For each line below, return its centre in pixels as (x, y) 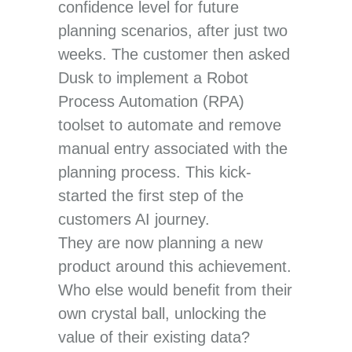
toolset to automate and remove (170, 125)
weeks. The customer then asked (174, 54)
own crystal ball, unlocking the (162, 313)
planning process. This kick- (155, 172)
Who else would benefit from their (175, 290)
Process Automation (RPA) (151, 101)
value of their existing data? (154, 337)
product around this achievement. (175, 266)
